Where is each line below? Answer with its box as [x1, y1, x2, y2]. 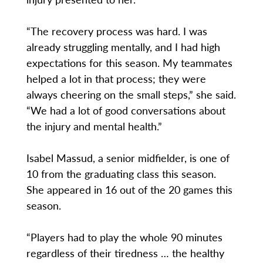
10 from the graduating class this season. [26, 166, 219, 181]
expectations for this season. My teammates [26, 55, 232, 70]
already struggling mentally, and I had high [26, 39, 220, 55]
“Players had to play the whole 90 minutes [26, 230, 222, 245]
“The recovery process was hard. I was [26, 23, 207, 39]
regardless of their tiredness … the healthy [26, 245, 224, 261]
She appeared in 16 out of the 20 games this [26, 182, 232, 197]
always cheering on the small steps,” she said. [26, 87, 236, 102]
